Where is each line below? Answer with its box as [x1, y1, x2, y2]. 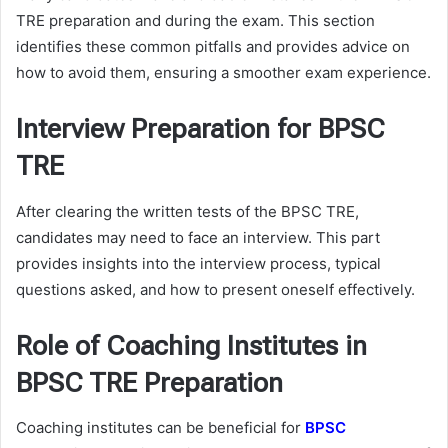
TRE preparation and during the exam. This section [16, 11, 375, 31]
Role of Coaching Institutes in [16, 329, 367, 362]
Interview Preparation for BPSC [16, 113, 385, 146]
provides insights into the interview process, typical [16, 253, 381, 273]
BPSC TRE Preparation [16, 366, 283, 399]
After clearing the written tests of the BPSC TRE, [16, 201, 359, 221]
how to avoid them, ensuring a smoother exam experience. [16, 63, 431, 83]
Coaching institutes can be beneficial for [16, 418, 301, 438]
